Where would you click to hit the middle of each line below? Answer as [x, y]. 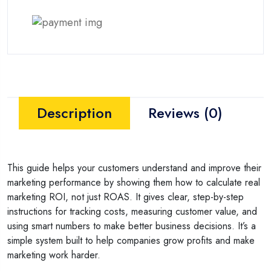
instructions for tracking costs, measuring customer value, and [132, 211]
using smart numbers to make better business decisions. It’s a [132, 226]
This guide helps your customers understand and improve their [134, 168]
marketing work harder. [54, 255]
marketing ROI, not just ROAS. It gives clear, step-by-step [126, 197]
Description [74, 113]
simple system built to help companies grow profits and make [131, 240]
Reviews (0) [185, 113]
